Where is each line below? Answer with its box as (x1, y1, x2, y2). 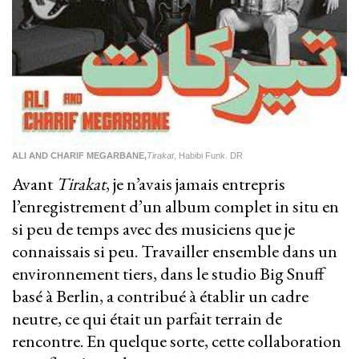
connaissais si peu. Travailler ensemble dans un (12, 240, 337, 264)
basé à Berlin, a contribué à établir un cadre (12, 284, 309, 309)
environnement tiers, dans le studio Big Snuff (12, 262, 325, 286)
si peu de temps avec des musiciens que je (12, 217, 295, 241)
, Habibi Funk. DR (174, 151, 243, 161)
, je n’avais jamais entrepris (106, 172, 285, 196)
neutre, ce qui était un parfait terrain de (12, 307, 282, 331)
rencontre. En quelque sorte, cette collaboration (12, 329, 341, 353)
